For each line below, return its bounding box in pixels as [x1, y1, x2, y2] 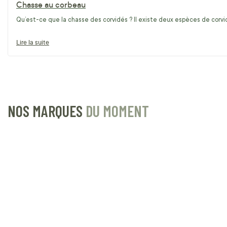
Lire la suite [16, 37, 49, 47]
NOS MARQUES [8, 101, 86, 120]
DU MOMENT [86, 101, 149, 120]
